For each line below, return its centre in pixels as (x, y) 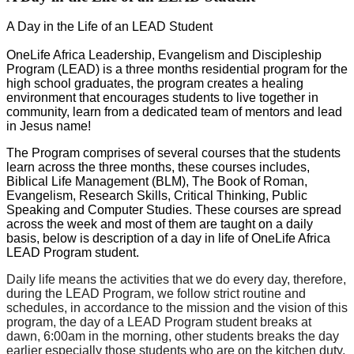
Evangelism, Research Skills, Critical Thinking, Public (157, 196)
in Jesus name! (49, 126)
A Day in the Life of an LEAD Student (109, 27)
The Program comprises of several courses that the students (173, 153)
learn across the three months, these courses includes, (158, 168)
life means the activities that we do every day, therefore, (192, 280)
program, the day (53, 322)
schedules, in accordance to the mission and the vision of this (177, 308)
